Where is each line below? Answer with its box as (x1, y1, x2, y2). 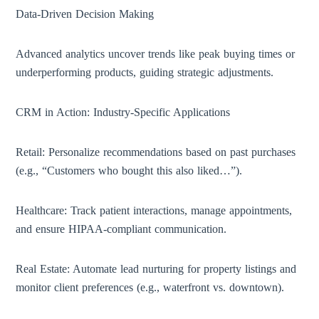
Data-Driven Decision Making (16, 8, 155, 20)
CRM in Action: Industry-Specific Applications (16, 106, 231, 118)
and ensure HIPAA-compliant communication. (16, 223, 227, 235)
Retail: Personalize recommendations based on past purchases (16, 146, 296, 158)
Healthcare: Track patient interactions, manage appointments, (16, 204, 293, 216)
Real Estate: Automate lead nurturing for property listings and (16, 263, 297, 275)
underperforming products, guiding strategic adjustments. (16, 66, 274, 78)
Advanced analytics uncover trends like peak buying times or (16, 48, 296, 60)
